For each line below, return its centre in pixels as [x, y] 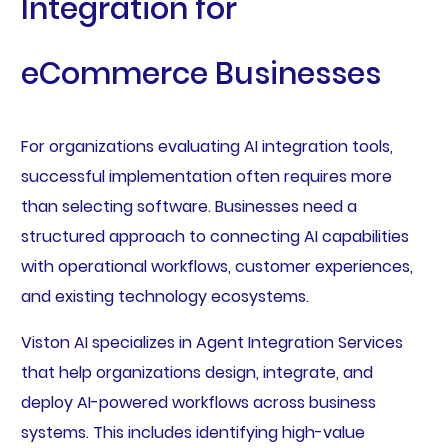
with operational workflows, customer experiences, [216, 266]
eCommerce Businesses [200, 73]
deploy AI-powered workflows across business [198, 402]
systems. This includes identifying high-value [192, 432]
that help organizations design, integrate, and [196, 372]
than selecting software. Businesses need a [188, 206]
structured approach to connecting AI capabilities [214, 236]
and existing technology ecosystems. [164, 296]
